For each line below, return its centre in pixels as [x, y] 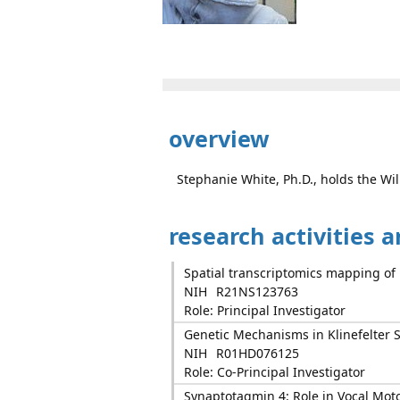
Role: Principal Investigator [264, 310]
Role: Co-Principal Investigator [274, 372]
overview [216, 138]
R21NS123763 [257, 292]
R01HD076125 [257, 353]
